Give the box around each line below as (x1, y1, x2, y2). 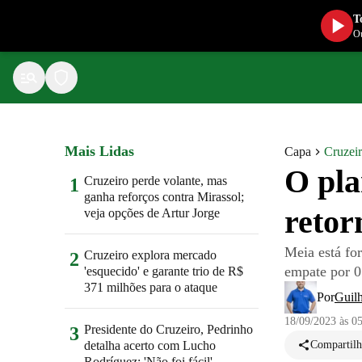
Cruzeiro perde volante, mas (84, 174, 227, 187)
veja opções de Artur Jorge (84, 206, 220, 220)
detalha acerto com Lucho (84, 339, 216, 352)
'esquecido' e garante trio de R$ (84, 264, 243, 278)
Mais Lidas (65, 143, 134, 159)
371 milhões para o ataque (84, 280, 217, 294)
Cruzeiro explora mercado (84, 248, 217, 262)
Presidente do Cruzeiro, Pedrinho (84, 322, 253, 336)
